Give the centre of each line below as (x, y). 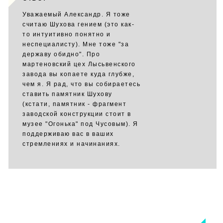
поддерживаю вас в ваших (68, 134)
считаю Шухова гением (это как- (78, 24)
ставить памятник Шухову (67, 94)
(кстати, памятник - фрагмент (74, 104)
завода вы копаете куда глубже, (78, 74)
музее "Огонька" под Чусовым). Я (80, 124)
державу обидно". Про (61, 54)
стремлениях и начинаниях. (71, 144)
